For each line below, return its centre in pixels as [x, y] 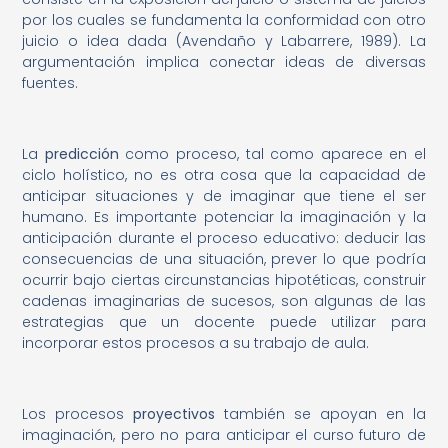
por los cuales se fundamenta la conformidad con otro [224, 20]
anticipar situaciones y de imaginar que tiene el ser [224, 195]
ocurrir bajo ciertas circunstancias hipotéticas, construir [224, 279]
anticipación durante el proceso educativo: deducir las [224, 237]
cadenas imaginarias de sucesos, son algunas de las [224, 300]
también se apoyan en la [320, 413]
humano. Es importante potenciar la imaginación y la [224, 216]
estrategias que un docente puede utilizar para [224, 321]
